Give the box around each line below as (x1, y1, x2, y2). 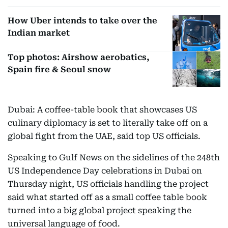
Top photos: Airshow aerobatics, (8, 52, 150, 62)
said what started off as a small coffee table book (8, 192, 207, 203)
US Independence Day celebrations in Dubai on (8, 166, 202, 176)
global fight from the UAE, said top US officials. (8, 131, 201, 141)
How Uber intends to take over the (8, 16, 157, 26)
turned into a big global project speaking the (8, 206, 191, 216)
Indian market (8, 28, 70, 38)
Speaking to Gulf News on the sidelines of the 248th (8, 153, 220, 163)
